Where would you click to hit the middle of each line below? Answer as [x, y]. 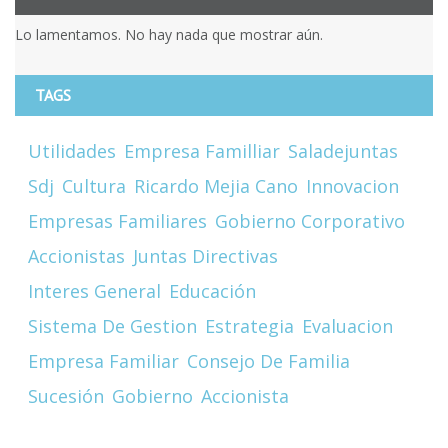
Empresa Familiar [103, 360]
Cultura [94, 185]
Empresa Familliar [202, 150]
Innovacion [352, 185]
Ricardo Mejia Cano [216, 185]
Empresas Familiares [117, 220]
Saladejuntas [343, 150]
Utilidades [72, 150]
